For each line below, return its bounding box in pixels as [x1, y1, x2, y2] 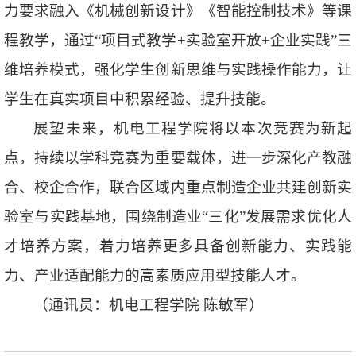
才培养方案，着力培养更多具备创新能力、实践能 [4, 238, 352, 255]
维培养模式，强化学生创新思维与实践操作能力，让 [4, 61, 352, 79]
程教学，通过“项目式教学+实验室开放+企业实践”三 [4, 32, 352, 49]
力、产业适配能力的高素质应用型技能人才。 [4, 267, 306, 284]
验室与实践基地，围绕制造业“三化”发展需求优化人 [4, 208, 352, 226]
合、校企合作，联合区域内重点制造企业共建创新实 [4, 179, 352, 196]
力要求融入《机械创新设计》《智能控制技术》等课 [4, 2, 352, 20]
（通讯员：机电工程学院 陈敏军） [33, 296, 265, 314]
